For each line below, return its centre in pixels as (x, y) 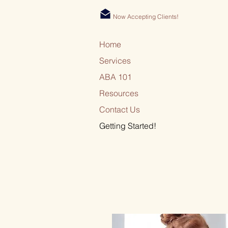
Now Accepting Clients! (146, 17)
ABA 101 (116, 77)
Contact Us (120, 109)
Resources (119, 93)
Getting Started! (128, 126)
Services (115, 61)
